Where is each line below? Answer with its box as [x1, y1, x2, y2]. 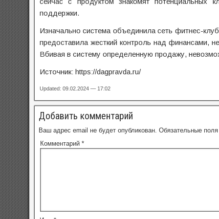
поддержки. [40, 9, 79, 17]
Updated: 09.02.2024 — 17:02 [40, 86, 110, 91]
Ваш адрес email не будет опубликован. [39, 127, 157, 134]
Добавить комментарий [39, 110, 133, 122]
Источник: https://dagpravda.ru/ [40, 67, 141, 76]
